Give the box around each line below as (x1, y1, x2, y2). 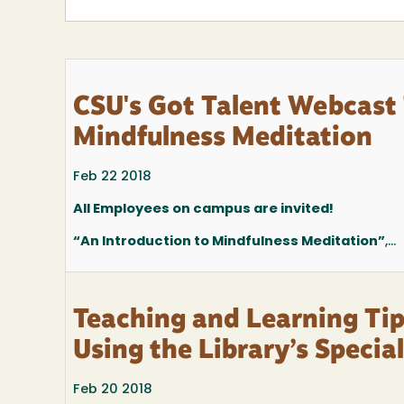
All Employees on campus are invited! (73, 202, 334, 216)
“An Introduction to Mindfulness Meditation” (73, 234, 385, 249)
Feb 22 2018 (73, 170, 151, 185)
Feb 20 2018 (73, 383, 152, 398)
